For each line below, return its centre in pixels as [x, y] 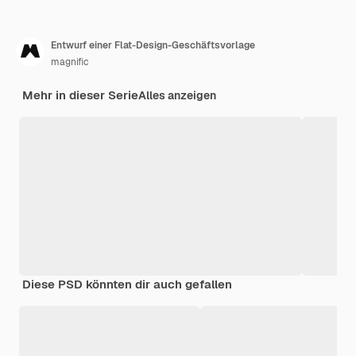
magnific [70, 62]
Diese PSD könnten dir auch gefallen [127, 284]
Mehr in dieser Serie [80, 95]
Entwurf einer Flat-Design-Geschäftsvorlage [153, 46]
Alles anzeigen [177, 96]
